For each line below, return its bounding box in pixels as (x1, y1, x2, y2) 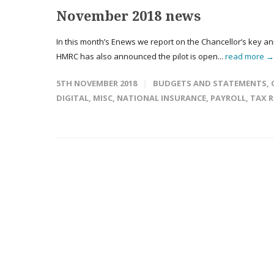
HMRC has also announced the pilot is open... (56, 51, 225, 62)
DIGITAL (56, 92, 89, 103)
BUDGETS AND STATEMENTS (153, 78, 267, 89)
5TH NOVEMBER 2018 (56, 78, 137, 89)
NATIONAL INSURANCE (117, 92, 206, 103)
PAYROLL (210, 92, 246, 103)
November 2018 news (56, 6, 201, 24)
